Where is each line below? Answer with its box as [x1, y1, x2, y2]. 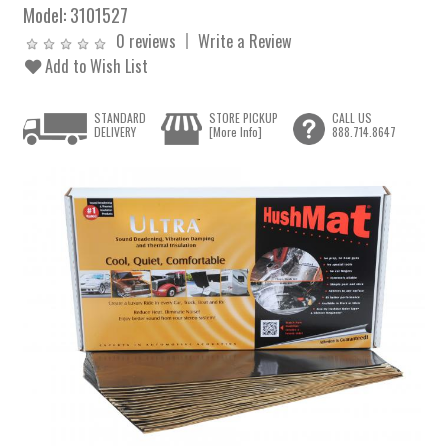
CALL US [331, 109, 372, 127]
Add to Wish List [41, 53, 149, 78]
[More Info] [208, 123, 262, 141]
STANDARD [94, 109, 147, 127]
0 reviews [116, 28, 177, 53]
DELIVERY [94, 123, 137, 141]
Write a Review [198, 28, 293, 53]
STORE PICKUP [208, 109, 278, 127]
